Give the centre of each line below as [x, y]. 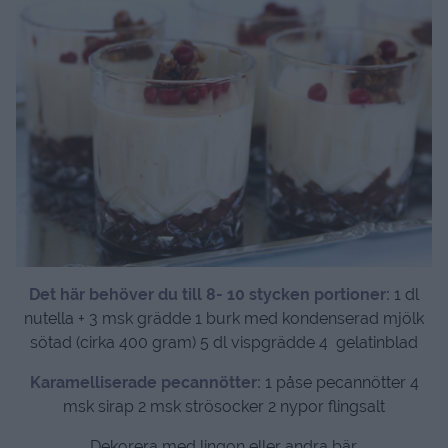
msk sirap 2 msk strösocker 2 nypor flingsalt [224, 407]
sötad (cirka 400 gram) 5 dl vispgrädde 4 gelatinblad [224, 343]
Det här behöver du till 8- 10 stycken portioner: [211, 295]
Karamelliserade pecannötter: [145, 383]
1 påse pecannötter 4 [339, 383]
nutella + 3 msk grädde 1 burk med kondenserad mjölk [224, 319]
